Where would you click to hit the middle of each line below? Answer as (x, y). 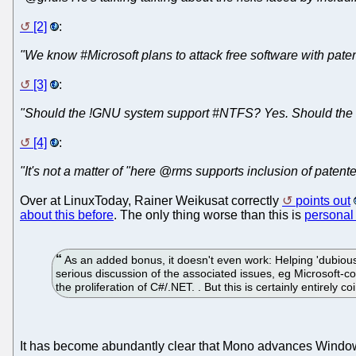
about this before (67, 215)
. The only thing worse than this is (209, 215)
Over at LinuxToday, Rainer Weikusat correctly (151, 201)
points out (323, 201)
